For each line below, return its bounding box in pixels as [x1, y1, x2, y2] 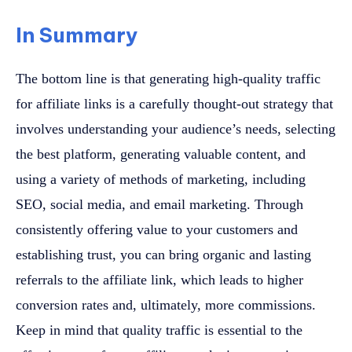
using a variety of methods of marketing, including [16, 170, 306, 187]
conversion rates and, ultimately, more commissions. [16, 296, 316, 313]
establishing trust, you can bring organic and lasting [16, 246, 311, 262]
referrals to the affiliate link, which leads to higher [16, 271, 303, 288]
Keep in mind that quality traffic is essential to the [16, 321, 302, 338]
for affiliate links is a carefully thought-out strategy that [16, 95, 333, 112]
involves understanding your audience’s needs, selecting [16, 120, 335, 137]
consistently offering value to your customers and [16, 221, 298, 237]
